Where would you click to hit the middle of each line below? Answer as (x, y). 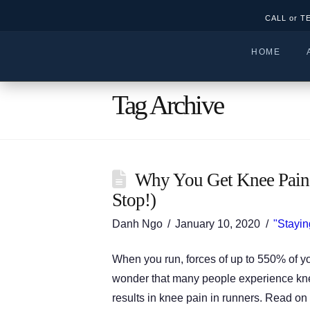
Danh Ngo (137, 224)
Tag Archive (167, 105)
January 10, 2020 (218, 224)
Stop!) (134, 200)
